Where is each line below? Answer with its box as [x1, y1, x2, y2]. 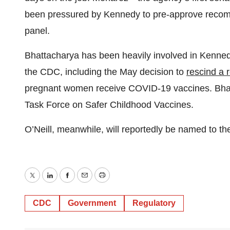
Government [68, 199, 116, 208]
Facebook [66, 177, 107, 188]
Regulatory [132, 199, 176, 208]
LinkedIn [49, 177, 84, 188]
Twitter [31, 177, 59, 188]
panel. [25, 26, 50, 36]
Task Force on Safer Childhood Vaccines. [25, 100, 194, 110]
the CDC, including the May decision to [25, 67, 186, 78]
